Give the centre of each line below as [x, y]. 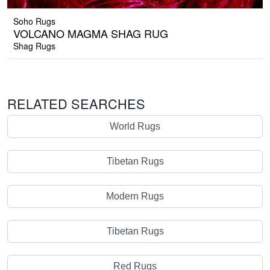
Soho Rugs [34, 21]
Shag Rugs [34, 46]
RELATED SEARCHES [76, 104]
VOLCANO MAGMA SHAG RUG [91, 33]
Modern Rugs [135, 196]
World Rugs [135, 127]
